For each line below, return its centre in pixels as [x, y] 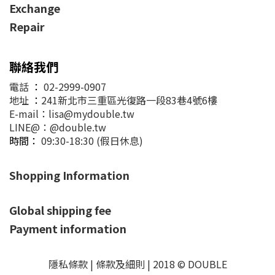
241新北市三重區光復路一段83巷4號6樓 [129, 100]
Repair [27, 26]
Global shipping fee [60, 210]
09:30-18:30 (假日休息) [91, 141]
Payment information [68, 228]
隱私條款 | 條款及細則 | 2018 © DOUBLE [137, 264]
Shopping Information [69, 175]
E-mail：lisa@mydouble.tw [72, 114]
